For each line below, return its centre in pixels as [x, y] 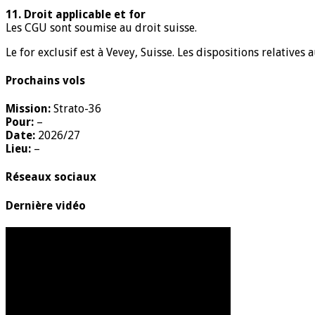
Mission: [28, 109]
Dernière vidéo [46, 205]
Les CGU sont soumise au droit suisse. [101, 27]
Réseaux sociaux [51, 177]
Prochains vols [45, 80]
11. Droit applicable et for [76, 14]
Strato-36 [77, 109]
